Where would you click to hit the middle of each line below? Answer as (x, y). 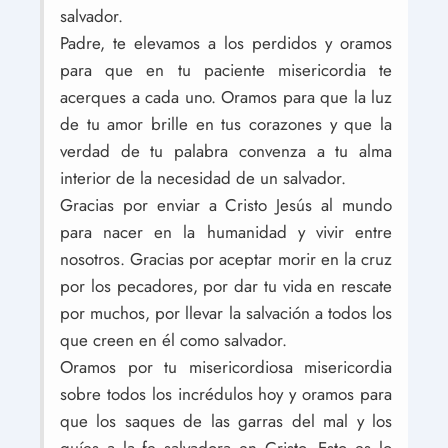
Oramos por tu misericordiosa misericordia (226, 367)
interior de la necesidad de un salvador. (203, 178)
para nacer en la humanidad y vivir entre (226, 232)
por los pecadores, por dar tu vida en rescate (226, 286)
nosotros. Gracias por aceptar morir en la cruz (226, 259)
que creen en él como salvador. (173, 340)
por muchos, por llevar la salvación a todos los (226, 313)
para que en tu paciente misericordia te (226, 70)
